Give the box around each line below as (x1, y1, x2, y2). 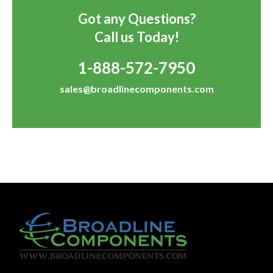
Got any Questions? (77, 10, 196, 27)
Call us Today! (94, 28, 179, 45)
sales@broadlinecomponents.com (59, 82, 214, 94)
